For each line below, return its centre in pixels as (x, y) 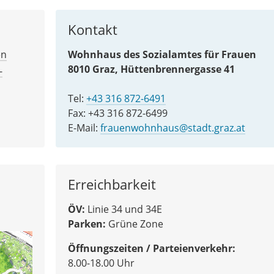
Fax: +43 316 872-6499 (117, 113)
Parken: (87, 224)
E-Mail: (84, 128)
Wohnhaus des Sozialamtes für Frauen (162, 54)
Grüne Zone (134, 224)
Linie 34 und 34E (123, 209)
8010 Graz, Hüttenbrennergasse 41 (151, 69)
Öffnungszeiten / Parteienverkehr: (151, 248)
